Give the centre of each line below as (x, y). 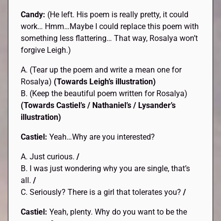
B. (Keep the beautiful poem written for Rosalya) (104, 93)
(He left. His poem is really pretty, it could (118, 14)
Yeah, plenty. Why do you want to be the (118, 212)
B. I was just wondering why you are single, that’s (106, 168)
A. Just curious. (49, 156)
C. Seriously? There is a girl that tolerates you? (102, 192)
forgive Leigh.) (46, 50)
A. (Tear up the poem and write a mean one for (101, 70)
